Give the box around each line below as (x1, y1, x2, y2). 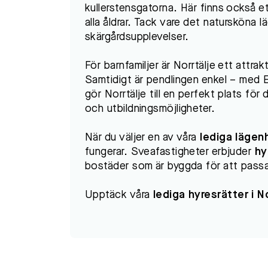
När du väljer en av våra (85, 132, 200, 143)
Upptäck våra (85, 190, 153, 200)
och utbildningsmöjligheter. (85, 103, 215, 114)
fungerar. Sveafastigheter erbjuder (85, 147, 255, 157)
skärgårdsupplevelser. (85, 32, 189, 42)
